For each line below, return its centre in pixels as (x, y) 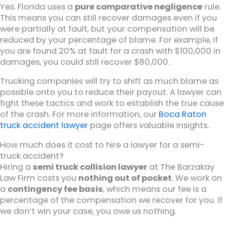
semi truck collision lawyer (90, 167)
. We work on (197, 178)
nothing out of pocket (125, 178)
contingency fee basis (55, 189)
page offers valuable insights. (148, 126)
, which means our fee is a (155, 189)
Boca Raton (183, 115)
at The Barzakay (181, 167)
